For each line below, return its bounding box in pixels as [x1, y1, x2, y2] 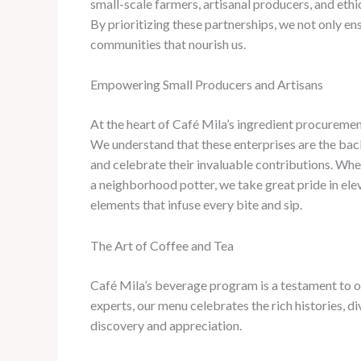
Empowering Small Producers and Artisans [90, 77, 323, 93]
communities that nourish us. [90, 35, 246, 52]
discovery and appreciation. [90, 317, 242, 333]
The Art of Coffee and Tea [90, 237, 234, 253]
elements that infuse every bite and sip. [90, 197, 302, 213]
